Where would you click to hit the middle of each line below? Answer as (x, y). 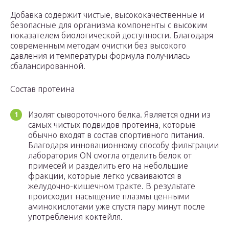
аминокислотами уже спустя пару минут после (117, 207)
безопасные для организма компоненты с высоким (109, 25)
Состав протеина (42, 89)
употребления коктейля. (75, 217)
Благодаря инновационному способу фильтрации (123, 145)
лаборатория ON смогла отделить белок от (110, 156)
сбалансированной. (48, 66)
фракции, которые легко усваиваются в (105, 176)
